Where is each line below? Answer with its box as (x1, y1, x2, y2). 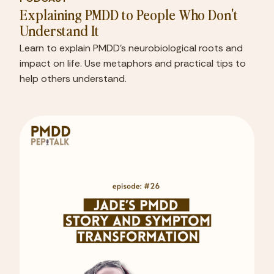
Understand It (20, 20, 99, 40)
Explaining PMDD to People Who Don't (20, 4, 238, 24)
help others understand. (20, 72, 127, 85)
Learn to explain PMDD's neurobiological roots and (20, 42, 243, 54)
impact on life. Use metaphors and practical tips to (20, 57, 246, 70)
